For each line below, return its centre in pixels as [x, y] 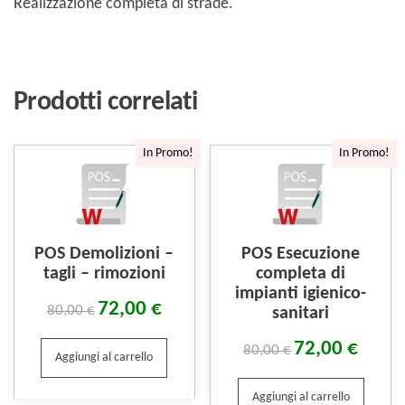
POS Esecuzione [301, 254]
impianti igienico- [301, 294]
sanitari [301, 314]
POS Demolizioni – [104, 254]
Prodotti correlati [106, 103]
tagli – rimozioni [104, 274]
